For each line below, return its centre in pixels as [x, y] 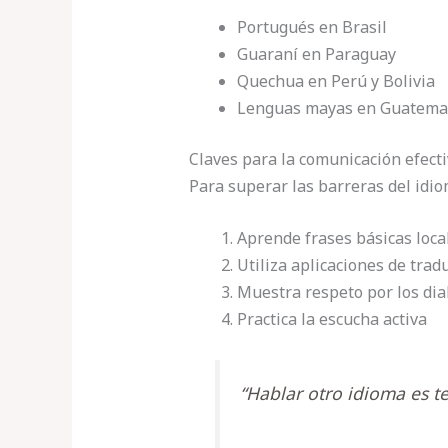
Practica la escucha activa [331, 319]
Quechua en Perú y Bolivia [335, 80]
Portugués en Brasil [311, 26]
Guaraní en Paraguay [316, 53]
